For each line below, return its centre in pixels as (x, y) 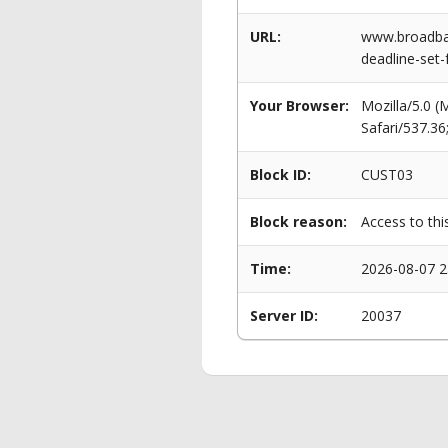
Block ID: (280, 174)
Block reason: (298, 221)
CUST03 (387, 174)
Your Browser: (299, 105)
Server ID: (284, 315)
